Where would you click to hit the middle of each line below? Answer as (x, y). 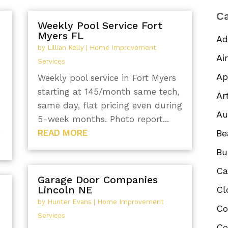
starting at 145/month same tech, (108, 92)
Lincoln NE (65, 190)
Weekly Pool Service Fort (100, 26)
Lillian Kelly (65, 48)
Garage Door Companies (97, 179)
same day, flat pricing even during (110, 106)
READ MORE (62, 133)
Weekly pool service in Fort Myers (107, 78)
